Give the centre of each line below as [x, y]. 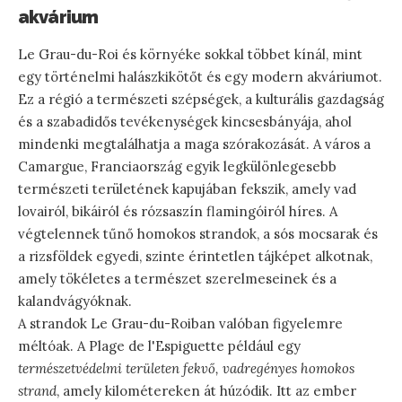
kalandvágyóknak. [75, 301]
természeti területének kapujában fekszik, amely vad [187, 188]
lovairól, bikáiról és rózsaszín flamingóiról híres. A [178, 211]
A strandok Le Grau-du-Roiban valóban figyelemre [180, 323]
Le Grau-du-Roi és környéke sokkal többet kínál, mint [190, 54]
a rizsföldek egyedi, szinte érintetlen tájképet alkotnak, [195, 256]
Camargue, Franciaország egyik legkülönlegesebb [177, 166]
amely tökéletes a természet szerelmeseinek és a [177, 278]
